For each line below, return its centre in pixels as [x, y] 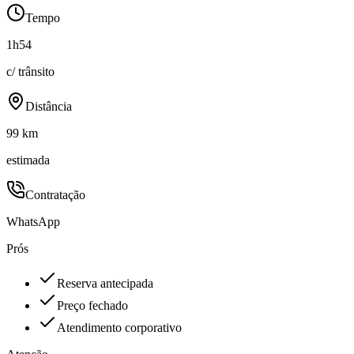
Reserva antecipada [105, 284]
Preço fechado [92, 306]
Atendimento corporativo [119, 328]
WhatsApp [33, 222]
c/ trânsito [30, 72]
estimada [28, 160]
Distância [49, 107]
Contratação [55, 195]
